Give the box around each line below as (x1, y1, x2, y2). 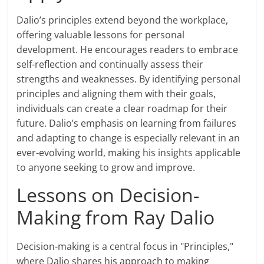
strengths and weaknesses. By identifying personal (16, 72, 241, 86)
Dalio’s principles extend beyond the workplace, (16, 14, 229, 27)
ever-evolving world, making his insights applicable (16, 146, 241, 160)
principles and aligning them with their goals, (16, 87, 216, 101)
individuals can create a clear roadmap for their (16, 102, 228, 115)
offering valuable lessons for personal (16, 28, 185, 42)
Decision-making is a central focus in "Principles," (16, 240, 234, 253)
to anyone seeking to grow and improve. (16, 161, 196, 174)
